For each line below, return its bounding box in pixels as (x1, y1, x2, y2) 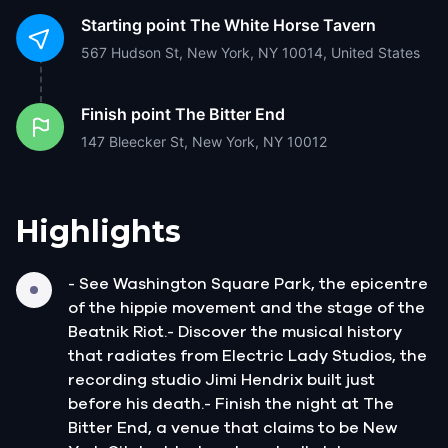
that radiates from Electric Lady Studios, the (68, 347, 427, 364)
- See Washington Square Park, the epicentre (68, 275, 428, 292)
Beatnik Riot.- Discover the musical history (68, 323, 402, 340)
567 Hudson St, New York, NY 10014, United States (81, 43, 420, 61)
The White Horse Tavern (190, 14, 376, 35)
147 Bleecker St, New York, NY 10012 (81, 132, 327, 150)
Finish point (81, 103, 171, 124)
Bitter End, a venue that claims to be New (68, 419, 397, 436)
